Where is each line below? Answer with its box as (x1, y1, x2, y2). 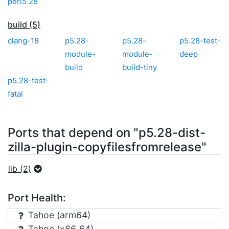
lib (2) (8, 163, 31, 174)
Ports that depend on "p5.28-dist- (8, 125, 205, 140)
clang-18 (8, 35, 39, 45)
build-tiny (122, 62, 157, 72)
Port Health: (8, 191, 66, 204)
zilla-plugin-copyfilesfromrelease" (8, 139, 207, 154)
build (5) (8, 19, 40, 30)
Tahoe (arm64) (26, 209, 90, 220)
